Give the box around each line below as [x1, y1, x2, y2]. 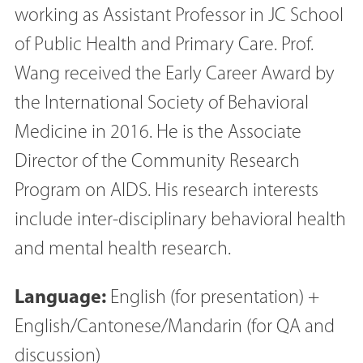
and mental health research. [15, 239, 231, 259]
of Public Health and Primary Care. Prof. [15, 35, 314, 55]
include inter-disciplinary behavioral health [15, 210, 346, 230]
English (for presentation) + [106, 288, 319, 308]
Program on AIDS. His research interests [15, 181, 318, 201]
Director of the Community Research [15, 152, 300, 172]
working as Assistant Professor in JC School [15, 6, 344, 26]
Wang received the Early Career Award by [15, 64, 335, 84]
